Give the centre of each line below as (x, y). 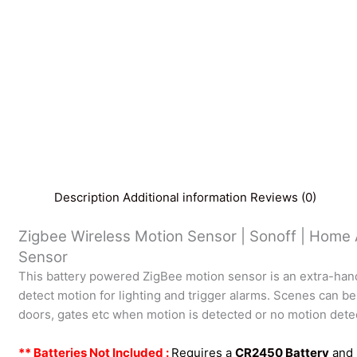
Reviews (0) (284, 198)
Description (87, 198)
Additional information (185, 198)
